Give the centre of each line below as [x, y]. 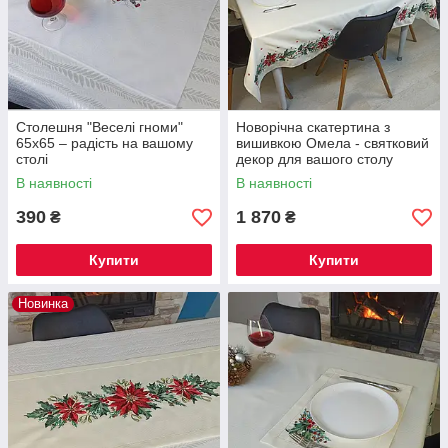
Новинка [43, 304]
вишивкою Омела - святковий [332, 143]
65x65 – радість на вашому [104, 143]
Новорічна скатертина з [313, 127]
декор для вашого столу [314, 159]
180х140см [272, 175]
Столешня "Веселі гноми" [99, 127]
